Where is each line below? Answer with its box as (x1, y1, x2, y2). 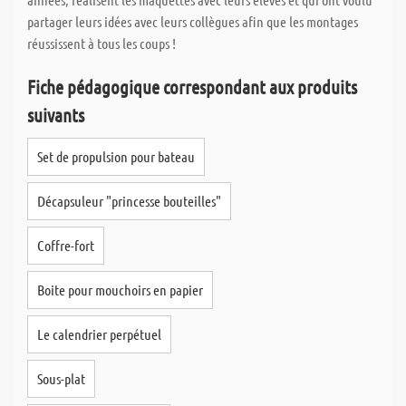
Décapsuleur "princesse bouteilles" (37, 192, 221, 209)
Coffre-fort (37, 237, 94, 254)
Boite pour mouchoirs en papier (37, 281, 203, 298)
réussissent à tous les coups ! (27, 34, 176, 52)
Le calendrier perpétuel (37, 325, 161, 343)
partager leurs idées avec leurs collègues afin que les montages (27, 13, 358, 30)
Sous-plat (37, 370, 85, 387)
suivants (27, 103, 84, 126)
